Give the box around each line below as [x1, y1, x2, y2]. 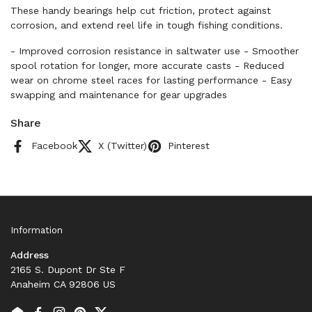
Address [10, 249, 49, 260]
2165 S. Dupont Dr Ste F [10, 263, 125, 275]
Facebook [31, 140, 77, 152]
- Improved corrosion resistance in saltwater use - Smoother [10, 45, 299, 57]
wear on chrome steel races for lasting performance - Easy [10, 75, 292, 86]
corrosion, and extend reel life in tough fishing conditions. [10, 19, 283, 31]
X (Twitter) [98, 140, 147, 152]
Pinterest [168, 140, 210, 152]
